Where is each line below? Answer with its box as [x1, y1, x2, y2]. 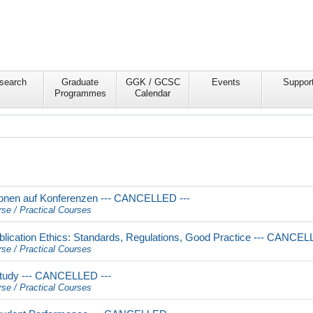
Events [211, 77, 240, 88]
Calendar [135, 88, 171, 99]
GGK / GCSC [125, 77, 180, 88]
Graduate [61, 77, 99, 88]
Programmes [54, 88, 106, 99]
